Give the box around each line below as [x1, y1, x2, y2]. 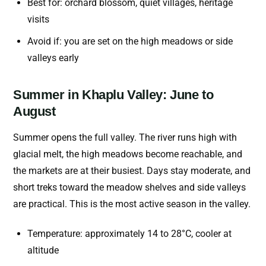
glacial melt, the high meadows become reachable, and [13, 148, 242, 160]
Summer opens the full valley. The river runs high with [13, 132, 237, 144]
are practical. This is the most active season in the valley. [13, 198, 251, 210]
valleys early [27, 52, 79, 64]
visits [27, 14, 49, 26]
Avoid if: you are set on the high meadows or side [27, 36, 233, 47]
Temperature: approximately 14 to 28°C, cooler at [27, 228, 232, 240]
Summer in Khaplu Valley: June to [13, 87, 214, 103]
